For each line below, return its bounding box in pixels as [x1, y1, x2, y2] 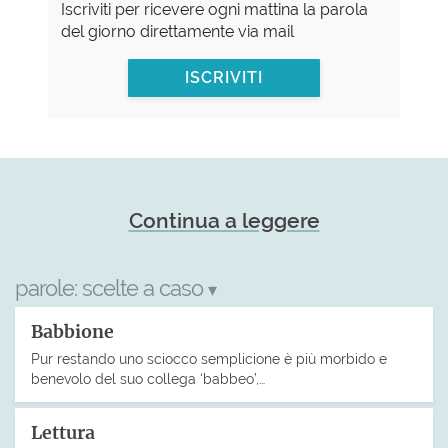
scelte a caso [82, 274, 208, 301]
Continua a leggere [128, 207, 320, 233]
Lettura [31, 421, 95, 444]
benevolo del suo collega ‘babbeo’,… [31, 369, 265, 387]
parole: [15, 274, 82, 301]
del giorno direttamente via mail [60, 22, 294, 42]
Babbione [31, 321, 114, 344]
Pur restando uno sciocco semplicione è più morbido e [31, 349, 387, 367]
